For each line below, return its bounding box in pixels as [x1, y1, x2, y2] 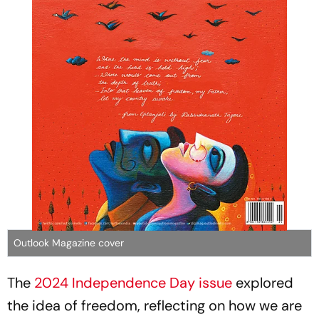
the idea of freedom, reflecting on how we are [7, 296, 302, 315]
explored [232, 273, 293, 292]
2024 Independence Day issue [34, 273, 232, 292]
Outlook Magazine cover [14, 236, 124, 249]
